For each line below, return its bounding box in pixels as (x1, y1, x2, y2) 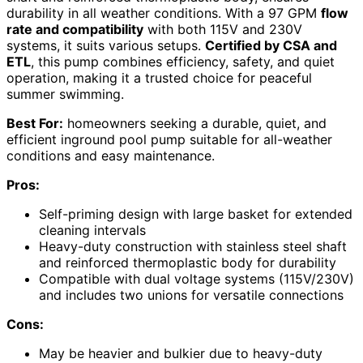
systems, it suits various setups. (6, 36, 205, 53)
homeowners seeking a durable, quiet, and (63, 114, 327, 131)
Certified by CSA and (205, 36, 337, 53)
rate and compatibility (6, 20, 143, 37)
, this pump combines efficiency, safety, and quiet (31, 53, 335, 70)
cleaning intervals (39, 221, 146, 238)
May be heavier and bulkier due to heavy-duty (39, 344, 322, 361)
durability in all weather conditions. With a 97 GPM (6, 4, 321, 21)
